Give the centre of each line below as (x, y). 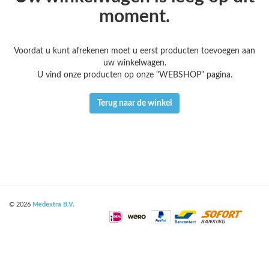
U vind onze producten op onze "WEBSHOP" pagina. (134, 75)
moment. (134, 17)
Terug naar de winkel (134, 103)
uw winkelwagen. (134, 63)
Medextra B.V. (53, 204)
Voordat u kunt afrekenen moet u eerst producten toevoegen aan (134, 51)
